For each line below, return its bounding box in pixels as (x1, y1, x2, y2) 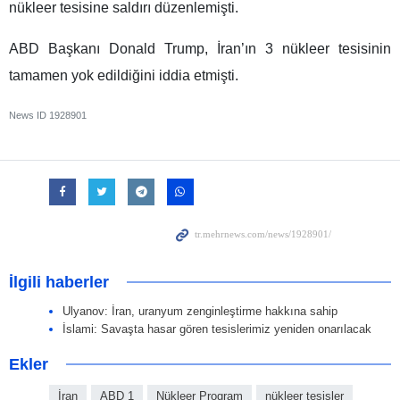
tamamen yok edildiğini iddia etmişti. (9, 68, 238, 84)
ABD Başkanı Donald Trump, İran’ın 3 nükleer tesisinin (9, 41, 391, 57)
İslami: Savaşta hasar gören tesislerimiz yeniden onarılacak (62, 322, 371, 337)
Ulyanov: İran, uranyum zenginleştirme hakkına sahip (62, 304, 337, 319)
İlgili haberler (9, 273, 109, 292)
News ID (9, 110, 49, 121)
